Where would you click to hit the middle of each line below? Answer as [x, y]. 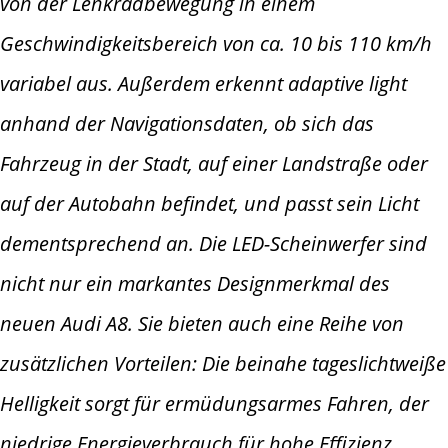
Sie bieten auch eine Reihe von [271, 324]
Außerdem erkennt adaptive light [262, 84]
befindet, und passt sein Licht [290, 204]
